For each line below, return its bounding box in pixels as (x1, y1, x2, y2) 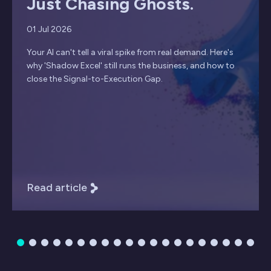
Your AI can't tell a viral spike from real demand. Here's (27, 47, 233, 58)
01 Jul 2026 (27, 24, 71, 35)
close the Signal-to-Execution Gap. (27, 74, 163, 85)
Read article (27, 181, 87, 195)
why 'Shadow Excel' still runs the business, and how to (27, 60, 235, 71)
